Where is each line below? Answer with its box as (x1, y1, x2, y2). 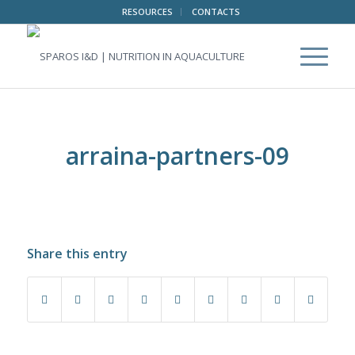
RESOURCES (122, 6, 174, 17)
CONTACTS (192, 6, 241, 17)
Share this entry (26, 245, 128, 263)
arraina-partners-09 (65, 139, 289, 172)
